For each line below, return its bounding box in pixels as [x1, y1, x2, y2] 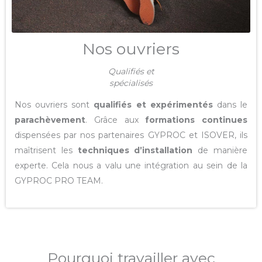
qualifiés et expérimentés [94, 99, 213, 111]
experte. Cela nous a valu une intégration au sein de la [15, 160, 247, 171]
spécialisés [109, 78, 153, 89]
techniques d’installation [77, 145, 193, 156]
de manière [192, 145, 248, 156]
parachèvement [15, 115, 85, 126]
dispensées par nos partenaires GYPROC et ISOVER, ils [15, 130, 247, 141]
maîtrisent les [15, 145, 78, 156]
